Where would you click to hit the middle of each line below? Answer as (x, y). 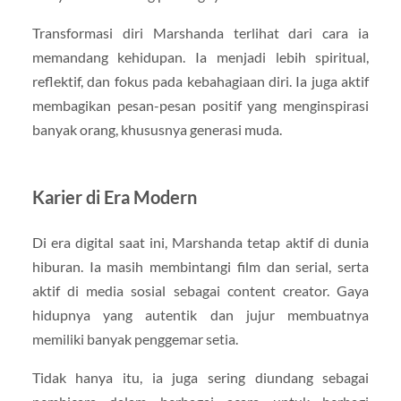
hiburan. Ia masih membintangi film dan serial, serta (200, 266)
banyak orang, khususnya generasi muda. (157, 129)
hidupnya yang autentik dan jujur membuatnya (200, 314)
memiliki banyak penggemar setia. (135, 338)
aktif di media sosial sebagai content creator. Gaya (200, 290)
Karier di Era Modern (114, 196)
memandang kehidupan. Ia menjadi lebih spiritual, (200, 56)
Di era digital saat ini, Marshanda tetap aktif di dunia (200, 242)
